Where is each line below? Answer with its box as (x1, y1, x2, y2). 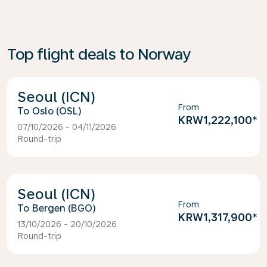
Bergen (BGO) (32, 203, 96, 214)
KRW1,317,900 (178, 211, 253, 223)
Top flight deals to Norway (7, 45, 191, 63)
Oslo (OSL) (32, 105, 82, 117)
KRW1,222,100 (178, 114, 253, 126)
